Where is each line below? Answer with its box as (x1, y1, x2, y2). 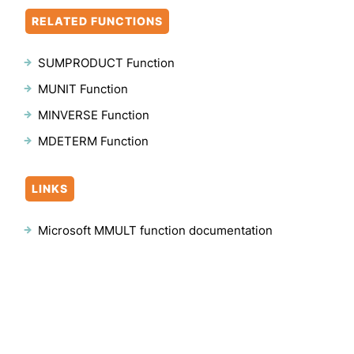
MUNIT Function (38, 81, 128, 97)
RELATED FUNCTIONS (32, 14, 163, 28)
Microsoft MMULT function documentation (38, 223, 273, 239)
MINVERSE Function (38, 107, 149, 123)
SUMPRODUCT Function (38, 55, 175, 71)
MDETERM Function (38, 134, 149, 149)
